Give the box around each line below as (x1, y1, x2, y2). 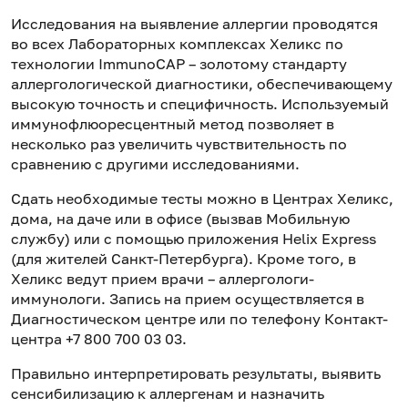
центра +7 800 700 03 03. (11, 329, 187, 348)
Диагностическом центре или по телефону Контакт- (11, 309, 388, 328)
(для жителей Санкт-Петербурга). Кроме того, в (11, 249, 356, 268)
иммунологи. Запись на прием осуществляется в (11, 289, 364, 308)
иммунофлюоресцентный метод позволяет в (11, 114, 334, 133)
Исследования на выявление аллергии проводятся (11, 14, 378, 33)
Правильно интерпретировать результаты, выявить (11, 363, 381, 382)
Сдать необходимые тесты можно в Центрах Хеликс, (11, 189, 393, 208)
